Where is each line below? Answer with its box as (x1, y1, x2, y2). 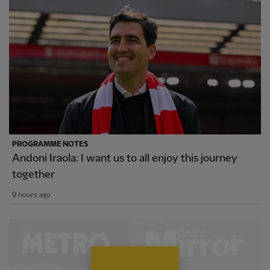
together (12, 169, 55, 181)
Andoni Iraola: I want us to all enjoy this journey (12, 152, 237, 165)
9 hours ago (12, 191, 51, 199)
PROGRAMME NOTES (12, 140, 88, 149)
